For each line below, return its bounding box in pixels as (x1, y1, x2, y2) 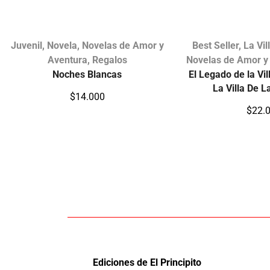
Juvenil (10, 39, 42, 51)
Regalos (92, 54, 127, 66)
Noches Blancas (52, 68, 122, 80)
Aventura (47, 54, 87, 66)
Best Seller (192, 39, 239, 51)
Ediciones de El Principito (92, 257, 201, 269)
